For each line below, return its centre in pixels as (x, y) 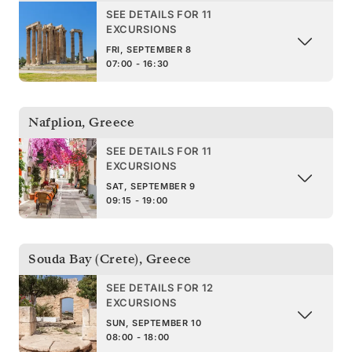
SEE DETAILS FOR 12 (160, 287)
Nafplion (55, 122)
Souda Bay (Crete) (84, 259)
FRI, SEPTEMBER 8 (149, 49)
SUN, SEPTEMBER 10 (154, 323)
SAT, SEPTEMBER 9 (151, 186)
